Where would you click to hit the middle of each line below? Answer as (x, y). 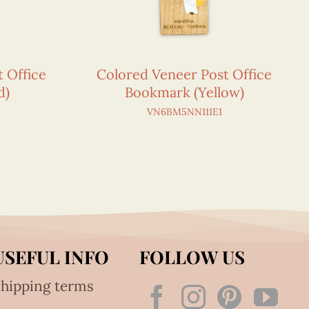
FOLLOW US (192, 257)
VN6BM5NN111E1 (184, 112)
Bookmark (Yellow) (184, 92)
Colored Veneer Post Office (185, 74)
